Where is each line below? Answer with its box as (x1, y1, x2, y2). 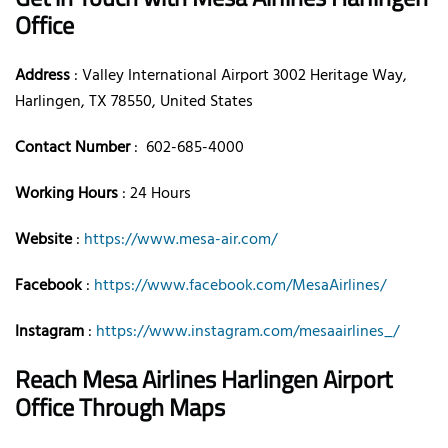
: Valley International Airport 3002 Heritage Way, (70, 62, 407, 89)
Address (15, 62, 70, 89)
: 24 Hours (118, 180, 191, 207)
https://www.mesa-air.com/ (84, 226, 277, 253)
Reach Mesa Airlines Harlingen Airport (15, 360, 392, 397)
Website (15, 226, 72, 253)
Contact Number (15, 134, 130, 161)
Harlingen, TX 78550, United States (15, 88, 253, 115)
